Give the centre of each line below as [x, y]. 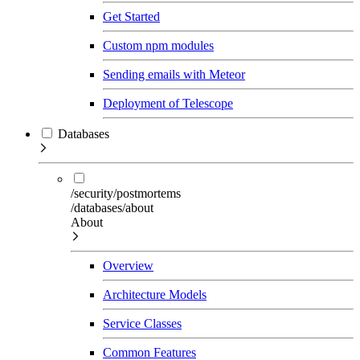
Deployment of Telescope [168, 103]
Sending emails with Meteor [174, 74]
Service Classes [142, 323]
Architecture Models [155, 294]
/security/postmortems [126, 193]
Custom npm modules [158, 45]
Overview [128, 265]
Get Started [131, 16]
